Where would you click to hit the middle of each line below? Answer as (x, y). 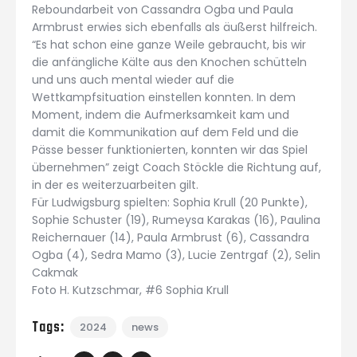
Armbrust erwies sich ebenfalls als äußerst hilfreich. (175, 27)
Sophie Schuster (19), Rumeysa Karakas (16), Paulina (176, 220)
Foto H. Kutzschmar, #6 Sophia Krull (130, 290)
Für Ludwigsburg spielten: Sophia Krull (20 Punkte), (170, 202)
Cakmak (55, 272)
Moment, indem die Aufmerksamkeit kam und (161, 114)
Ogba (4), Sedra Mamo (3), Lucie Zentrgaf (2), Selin (176, 255)
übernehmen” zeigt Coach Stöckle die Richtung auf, (177, 167)
